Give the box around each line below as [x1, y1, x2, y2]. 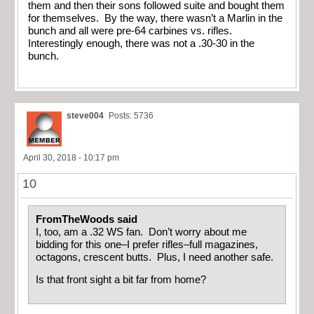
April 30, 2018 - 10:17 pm [23, 152, 119, 163]
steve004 [67, 110, 104, 121]
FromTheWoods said [36, 213, 140, 225]
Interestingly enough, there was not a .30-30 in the [28, 38, 254, 50]
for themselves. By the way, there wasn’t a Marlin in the [28, 13, 282, 25]
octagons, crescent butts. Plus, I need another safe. [36, 251, 273, 263]
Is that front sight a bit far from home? [36, 274, 212, 286]
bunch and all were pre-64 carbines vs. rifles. [28, 25, 235, 37]
